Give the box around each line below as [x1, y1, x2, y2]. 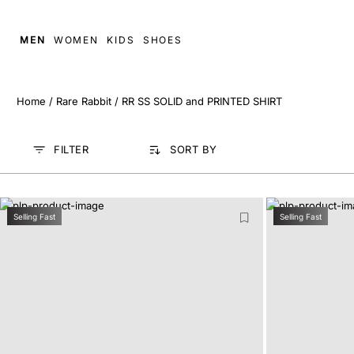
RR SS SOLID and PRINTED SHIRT [122, 95, 282, 107]
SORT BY [170, 143, 217, 156]
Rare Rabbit [56, 95, 111, 107]
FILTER [54, 143, 88, 156]
